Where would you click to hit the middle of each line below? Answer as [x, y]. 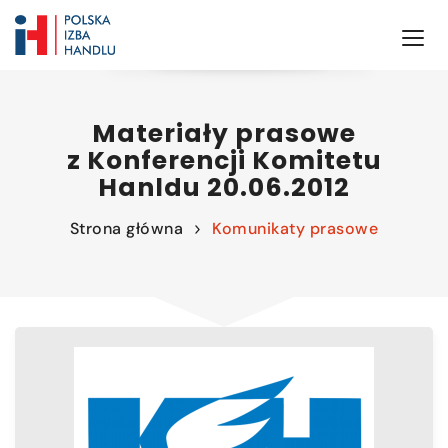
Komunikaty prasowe [295, 229]
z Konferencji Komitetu [224, 160]
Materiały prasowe [224, 133]
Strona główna [126, 229]
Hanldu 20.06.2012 [224, 187]
